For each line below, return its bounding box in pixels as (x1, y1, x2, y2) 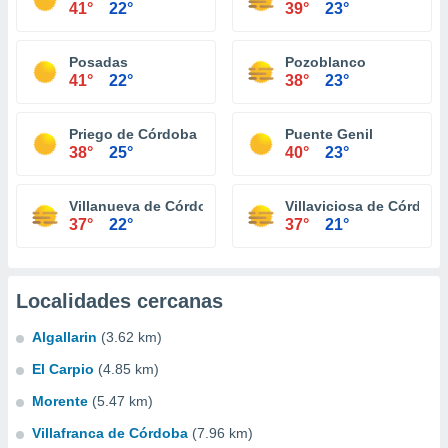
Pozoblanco (285, 54, 366, 70)
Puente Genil (285, 126, 373, 142)
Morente (32, 393, 88, 409)
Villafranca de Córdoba (32, 425, 188, 441)
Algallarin (32, 329, 97, 345)
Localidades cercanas (16, 290, 223, 312)
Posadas (69, 54, 128, 70)
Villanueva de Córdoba (69, 198, 224, 214)
